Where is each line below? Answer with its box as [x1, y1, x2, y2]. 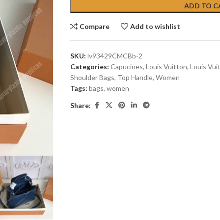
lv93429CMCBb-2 [87, 52, 142, 60]
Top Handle [117, 73, 153, 82]
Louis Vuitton [146, 62, 187, 71]
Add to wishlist [130, 22, 181, 30]
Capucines [110, 62, 143, 71]
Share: [70, 101, 91, 110]
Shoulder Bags [70, 73, 114, 82]
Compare [80, 22, 110, 30]
